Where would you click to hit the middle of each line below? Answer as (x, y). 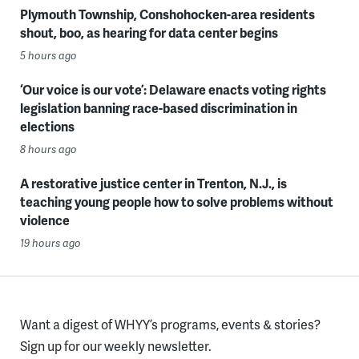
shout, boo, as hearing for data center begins (149, 32)
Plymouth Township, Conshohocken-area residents (167, 14)
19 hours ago (50, 242)
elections (47, 126)
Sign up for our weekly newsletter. (115, 345)
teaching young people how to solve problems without (176, 201)
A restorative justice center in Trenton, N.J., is (153, 183)
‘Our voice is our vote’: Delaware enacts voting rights (173, 89)
